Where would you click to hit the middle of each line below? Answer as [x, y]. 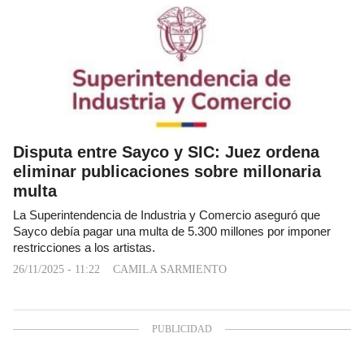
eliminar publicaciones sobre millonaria [167, 171]
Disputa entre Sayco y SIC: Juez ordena [166, 152]
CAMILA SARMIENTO [170, 269]
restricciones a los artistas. [84, 247]
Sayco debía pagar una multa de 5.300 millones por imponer [172, 231]
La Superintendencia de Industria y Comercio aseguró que [167, 215]
